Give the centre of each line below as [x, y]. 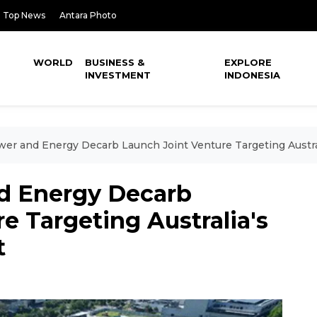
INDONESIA [253, 75]
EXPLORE [248, 62]
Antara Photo [88, 15]
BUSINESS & [115, 62]
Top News [24, 15]
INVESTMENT [118, 75]
